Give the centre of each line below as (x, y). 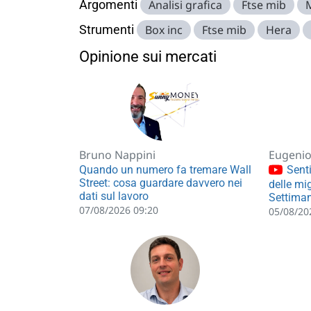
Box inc (164, 30)
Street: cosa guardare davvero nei (161, 183)
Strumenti (107, 30)
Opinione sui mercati (148, 57)
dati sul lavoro (114, 196)
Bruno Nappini (117, 155)
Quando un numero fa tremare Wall (165, 170)
